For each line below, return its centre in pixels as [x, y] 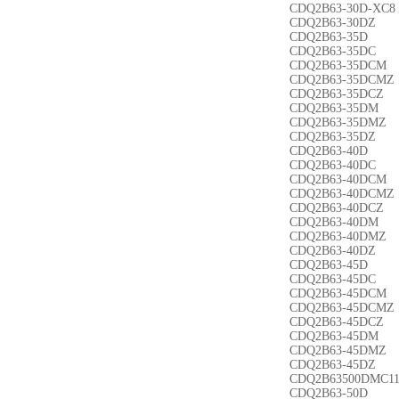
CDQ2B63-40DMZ [338, 236]
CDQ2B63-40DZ [333, 251]
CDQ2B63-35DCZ [337, 94]
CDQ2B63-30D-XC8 [342, 8]
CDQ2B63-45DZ [333, 365]
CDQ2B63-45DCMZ [342, 308]
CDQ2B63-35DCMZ [342, 80]
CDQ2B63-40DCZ [337, 208]
